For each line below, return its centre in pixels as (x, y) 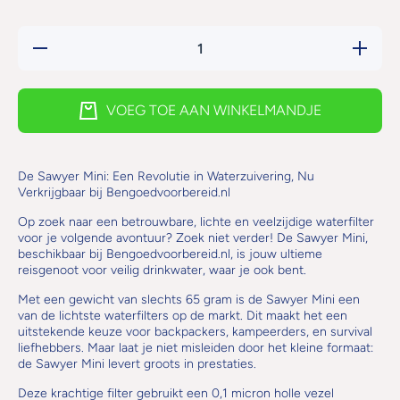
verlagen (62, 58)
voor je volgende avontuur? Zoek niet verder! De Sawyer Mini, (193, 238)
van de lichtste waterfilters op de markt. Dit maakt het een (183, 316)
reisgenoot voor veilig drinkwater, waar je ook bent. (162, 270)
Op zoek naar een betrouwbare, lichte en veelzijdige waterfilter (196, 222)
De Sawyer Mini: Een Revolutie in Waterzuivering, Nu (166, 176)
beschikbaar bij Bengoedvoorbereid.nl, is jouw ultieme (170, 254)
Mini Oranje (62, 112)
